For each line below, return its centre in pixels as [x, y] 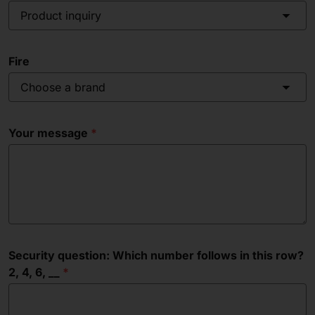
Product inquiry [61, 15]
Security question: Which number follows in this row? [156, 255]
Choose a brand [63, 87]
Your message [48, 133]
